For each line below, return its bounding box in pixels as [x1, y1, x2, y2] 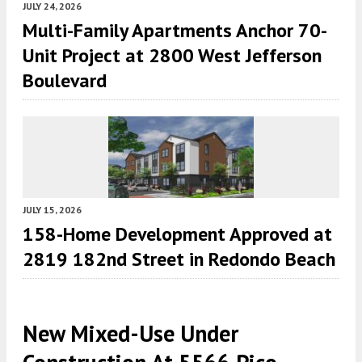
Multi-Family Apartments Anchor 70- [23, 17, 327, 43]
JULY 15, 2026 [23, 203, 82, 216]
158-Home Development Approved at [23, 221, 332, 246]
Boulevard [23, 67, 107, 93]
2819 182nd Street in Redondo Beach [23, 246, 335, 271]
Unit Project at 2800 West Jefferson [23, 42, 322, 68]
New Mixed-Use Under [23, 318, 238, 348]
